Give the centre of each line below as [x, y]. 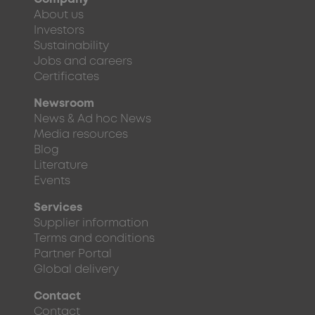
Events [52, 181]
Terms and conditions [94, 239]
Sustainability [71, 46]
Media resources [81, 135]
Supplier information [91, 224]
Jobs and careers [83, 62]
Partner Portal [73, 255]
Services [58, 208]
